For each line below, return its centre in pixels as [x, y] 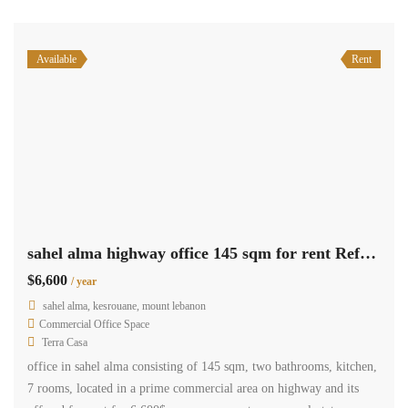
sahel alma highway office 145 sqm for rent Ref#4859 [368, 254]
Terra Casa [65, 343]
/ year [84, 282]
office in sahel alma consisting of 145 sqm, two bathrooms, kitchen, [202, 367]
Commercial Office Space [94, 325]
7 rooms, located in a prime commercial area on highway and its [193, 389]
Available [56, 59]
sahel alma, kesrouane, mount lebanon [124, 306]
